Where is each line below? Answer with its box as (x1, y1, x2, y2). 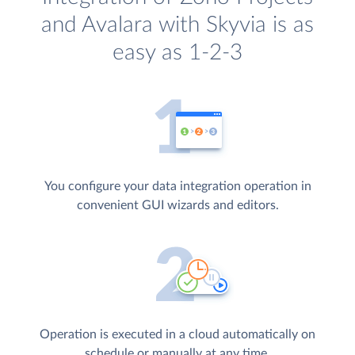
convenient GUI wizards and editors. (76, 199, 279, 212)
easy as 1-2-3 (113, 41, 242, 65)
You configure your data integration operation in (44, 180, 311, 193)
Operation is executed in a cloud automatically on (40, 327, 315, 341)
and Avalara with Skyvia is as (41, 13, 314, 37)
